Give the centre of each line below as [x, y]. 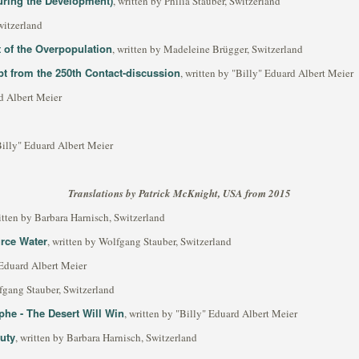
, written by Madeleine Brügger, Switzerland [208, 49]
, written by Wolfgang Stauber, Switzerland [139, 241]
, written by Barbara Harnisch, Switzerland [106, 337]
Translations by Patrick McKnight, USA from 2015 [179, 193]
